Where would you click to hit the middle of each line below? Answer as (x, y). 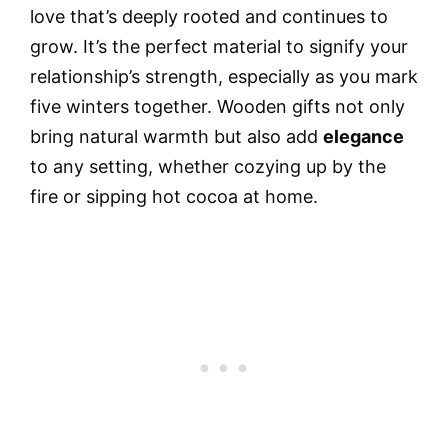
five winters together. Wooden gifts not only (217, 106)
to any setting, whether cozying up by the (208, 166)
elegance (363, 136)
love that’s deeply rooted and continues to (209, 16)
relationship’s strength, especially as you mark (224, 76)
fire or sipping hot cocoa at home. (174, 196)
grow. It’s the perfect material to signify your (219, 46)
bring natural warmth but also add (176, 136)
